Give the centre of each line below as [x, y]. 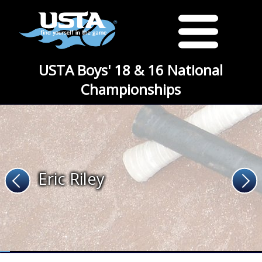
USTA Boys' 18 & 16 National [131, 70]
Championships [131, 89]
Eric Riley [71, 178]
